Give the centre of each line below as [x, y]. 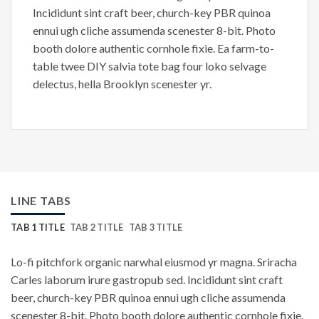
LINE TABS [41, 200]
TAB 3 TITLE [156, 227]
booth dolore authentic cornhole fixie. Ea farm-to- [153, 48]
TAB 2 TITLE [96, 227]
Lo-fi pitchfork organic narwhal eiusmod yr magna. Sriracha [154, 261]
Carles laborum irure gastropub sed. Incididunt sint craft [147, 279]
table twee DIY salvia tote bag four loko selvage [150, 66]
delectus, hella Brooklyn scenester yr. [122, 83]
